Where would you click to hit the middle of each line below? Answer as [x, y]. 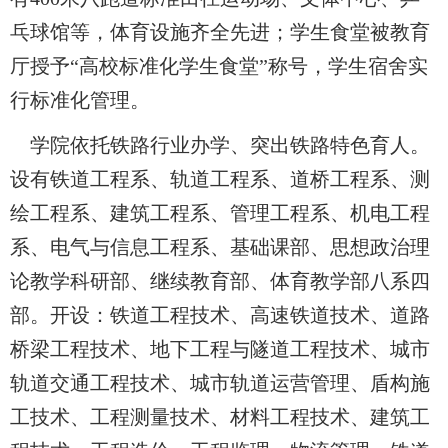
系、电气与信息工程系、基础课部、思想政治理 [220, 247]
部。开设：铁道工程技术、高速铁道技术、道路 [220, 315]
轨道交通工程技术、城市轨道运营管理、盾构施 [220, 383]
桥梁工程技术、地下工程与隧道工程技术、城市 [220, 349]
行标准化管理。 [80, 100]
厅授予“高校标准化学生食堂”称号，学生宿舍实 [219, 66]
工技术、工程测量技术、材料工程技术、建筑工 [220, 417]
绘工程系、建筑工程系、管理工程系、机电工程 [220, 213]
